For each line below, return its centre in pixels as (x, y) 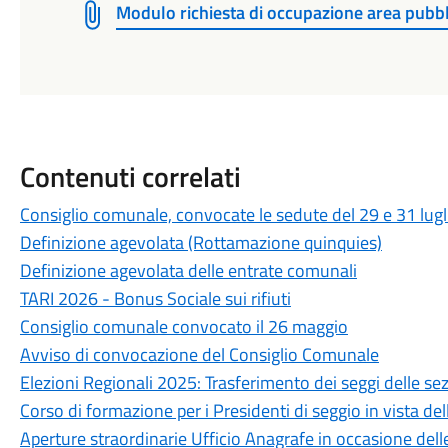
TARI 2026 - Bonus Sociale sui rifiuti (155, 298)
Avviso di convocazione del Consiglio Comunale (199, 354)
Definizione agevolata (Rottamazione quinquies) (200, 242)
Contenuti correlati (130, 176)
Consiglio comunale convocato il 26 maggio (183, 326)
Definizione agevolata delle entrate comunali (188, 270)
